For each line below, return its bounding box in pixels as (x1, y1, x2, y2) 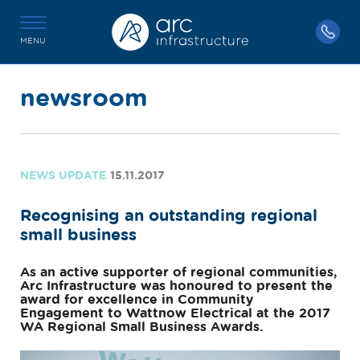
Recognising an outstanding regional (20, 207, 317, 224)
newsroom (20, 87, 148, 111)
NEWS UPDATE (20, 170, 106, 182)
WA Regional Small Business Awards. (20, 321, 264, 334)
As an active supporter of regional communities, (20, 266, 337, 280)
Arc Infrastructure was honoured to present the (20, 280, 333, 293)
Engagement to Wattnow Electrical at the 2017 (20, 307, 330, 321)
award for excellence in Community (20, 293, 253, 307)
